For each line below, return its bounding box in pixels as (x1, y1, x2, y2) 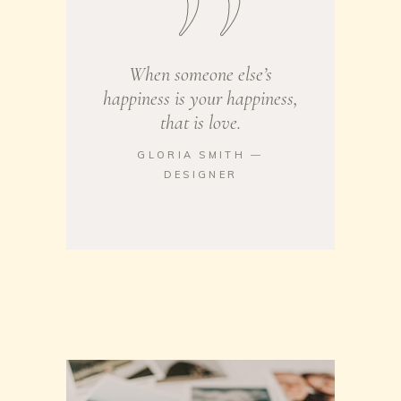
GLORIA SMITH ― (137, 149, 264, 161)
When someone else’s (129, 63, 272, 86)
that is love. (160, 111, 241, 134)
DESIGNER (163, 168, 238, 181)
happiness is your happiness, (103, 87, 298, 110)
